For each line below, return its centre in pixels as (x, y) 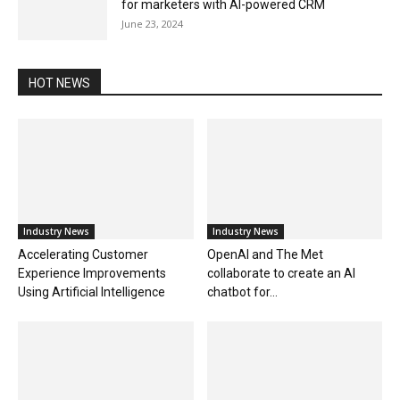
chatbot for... (242, 292)
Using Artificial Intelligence (92, 292)
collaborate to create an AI (281, 274)
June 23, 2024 (152, 24)
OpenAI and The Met (265, 255)
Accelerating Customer (83, 255)
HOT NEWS (59, 83)
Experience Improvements (92, 274)
